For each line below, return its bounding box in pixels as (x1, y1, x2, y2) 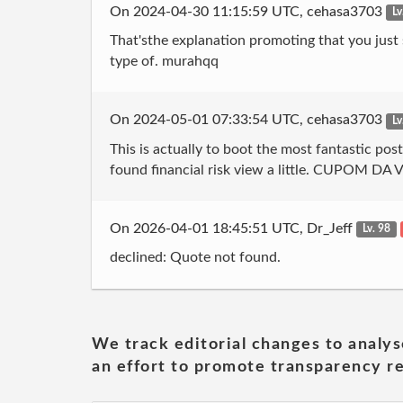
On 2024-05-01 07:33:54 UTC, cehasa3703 (110, 112, 386, 127)
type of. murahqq (110, 54, 219, 68)
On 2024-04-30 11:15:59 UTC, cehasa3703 (110, 4, 386, 19)
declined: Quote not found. (110, 250, 281, 264)
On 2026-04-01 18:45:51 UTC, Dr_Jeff (110, 220, 356, 236)
